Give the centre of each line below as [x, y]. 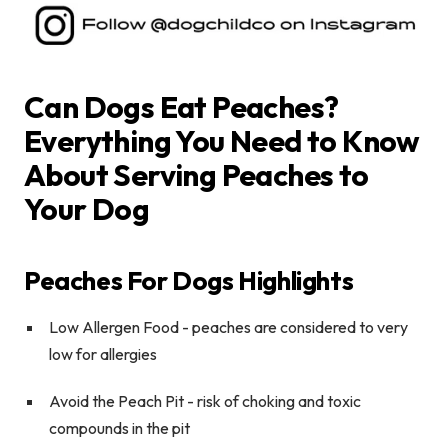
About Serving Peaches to [196, 174]
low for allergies [103, 353]
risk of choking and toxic [279, 400]
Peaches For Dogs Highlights [189, 280]
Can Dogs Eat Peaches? [181, 106]
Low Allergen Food [114, 326]
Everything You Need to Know [222, 140]
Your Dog [87, 208]
